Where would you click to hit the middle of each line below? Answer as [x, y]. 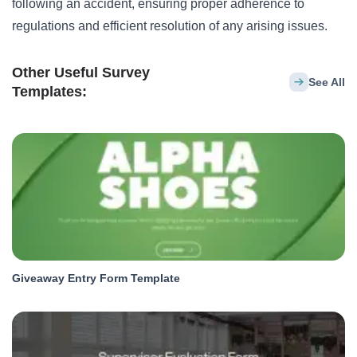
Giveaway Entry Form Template [96, 278]
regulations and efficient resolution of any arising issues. [170, 26]
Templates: [49, 92]
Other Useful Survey [81, 73]
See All [327, 82]
